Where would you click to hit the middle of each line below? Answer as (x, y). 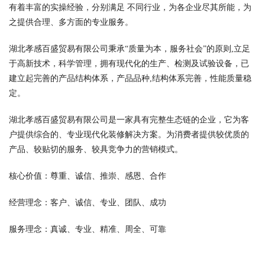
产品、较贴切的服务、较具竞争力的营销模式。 (96, 149)
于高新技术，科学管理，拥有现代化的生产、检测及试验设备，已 (129, 64)
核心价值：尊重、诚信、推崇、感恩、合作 (88, 176)
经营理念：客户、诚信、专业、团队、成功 (88, 203)
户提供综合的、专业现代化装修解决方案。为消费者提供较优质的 (129, 135)
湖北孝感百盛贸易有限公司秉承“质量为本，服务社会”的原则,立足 (130, 49)
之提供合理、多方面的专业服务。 (71, 22)
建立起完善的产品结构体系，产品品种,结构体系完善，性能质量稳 (130, 78)
